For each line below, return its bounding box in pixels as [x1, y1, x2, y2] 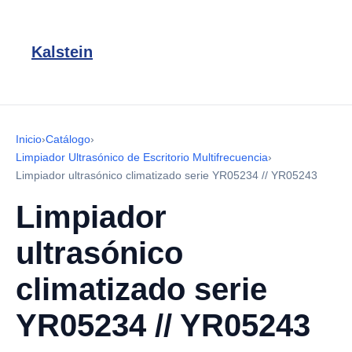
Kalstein [31, 43, 93, 60]
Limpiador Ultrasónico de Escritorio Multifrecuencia [16, 151, 268, 163]
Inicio [16, 133, 42, 145]
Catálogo [46, 133, 90, 145]
